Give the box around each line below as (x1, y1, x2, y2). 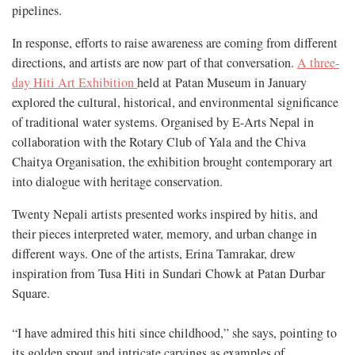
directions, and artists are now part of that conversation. (12, 54, 297, 72)
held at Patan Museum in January (137, 74, 307, 92)
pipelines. (12, 2, 62, 20)
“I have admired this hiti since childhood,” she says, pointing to (12, 324, 337, 342)
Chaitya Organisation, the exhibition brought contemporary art (12, 153, 333, 171)
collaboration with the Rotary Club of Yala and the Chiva (12, 133, 306, 151)
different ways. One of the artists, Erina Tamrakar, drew (12, 245, 296, 263)
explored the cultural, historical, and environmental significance (12, 94, 338, 112)
